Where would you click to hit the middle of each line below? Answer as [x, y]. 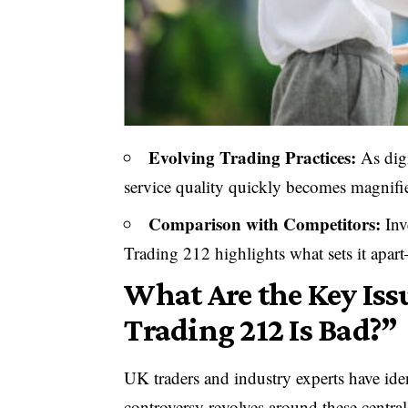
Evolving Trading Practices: [253, 157]
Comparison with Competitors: [265, 224]
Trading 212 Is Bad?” [261, 329]
